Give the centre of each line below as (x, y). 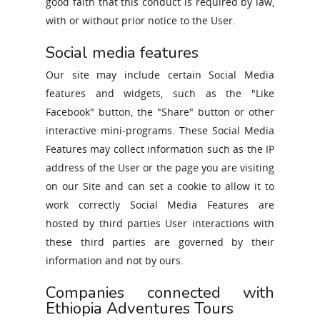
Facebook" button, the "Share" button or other (160, 112)
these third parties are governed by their (160, 242)
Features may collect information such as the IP (160, 149)
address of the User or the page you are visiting (160, 167)
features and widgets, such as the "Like (160, 93)
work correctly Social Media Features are (160, 205)
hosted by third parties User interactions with (160, 223)
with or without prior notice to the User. (141, 20)
